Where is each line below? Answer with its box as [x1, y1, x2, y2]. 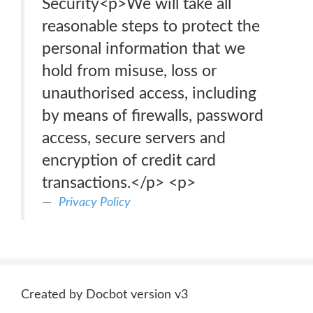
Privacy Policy [59, 196, 131, 209]
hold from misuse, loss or [42, 63, 217, 79]
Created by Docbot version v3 [21, 289, 188, 301]
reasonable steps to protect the [42, 18, 260, 34]
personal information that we [42, 41, 245, 57]
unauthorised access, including [42, 85, 256, 101]
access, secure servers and [42, 130, 226, 146]
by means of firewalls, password [42, 108, 263, 124]
